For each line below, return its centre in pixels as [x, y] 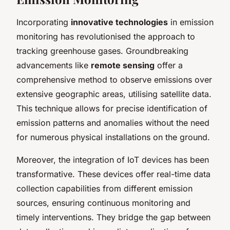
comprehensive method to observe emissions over [114, 79]
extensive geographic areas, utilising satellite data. [114, 94]
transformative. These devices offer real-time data [113, 174]
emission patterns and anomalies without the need [113, 122]
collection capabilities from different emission [104, 188]
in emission [191, 22]
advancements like [54, 65]
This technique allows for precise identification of [112, 108]
